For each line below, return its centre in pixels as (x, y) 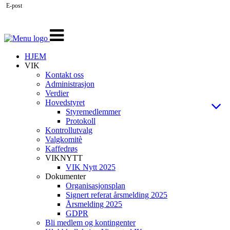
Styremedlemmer (93, 112)
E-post (14, 6)
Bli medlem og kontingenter (90, 223)
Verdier (57, 93)
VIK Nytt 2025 (91, 167)
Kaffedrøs (61, 149)
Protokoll (81, 121)
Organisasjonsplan (95, 186)
